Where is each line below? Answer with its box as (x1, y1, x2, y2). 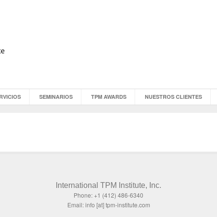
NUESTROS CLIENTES (145, 93, 202, 100)
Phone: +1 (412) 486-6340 (74, 191, 143, 199)
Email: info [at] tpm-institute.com (67, 201, 150, 209)
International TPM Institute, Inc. (56, 181, 161, 189)
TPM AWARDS (91, 93, 126, 100)
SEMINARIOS (39, 93, 73, 100)
